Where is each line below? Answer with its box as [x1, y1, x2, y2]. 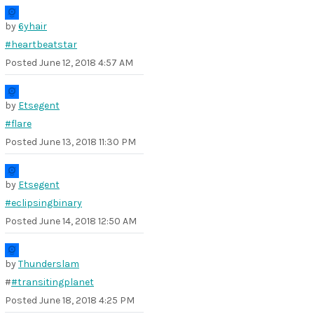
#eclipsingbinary [5, 197, 82, 209]
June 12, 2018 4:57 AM [39, 57, 133, 69]
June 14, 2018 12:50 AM [39, 215, 137, 227]
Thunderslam [18, 258, 79, 270]
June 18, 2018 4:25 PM [39, 294, 135, 306]
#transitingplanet [11, 276, 94, 288]
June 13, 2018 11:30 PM [39, 136, 136, 148]
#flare [5, 118, 32, 130]
